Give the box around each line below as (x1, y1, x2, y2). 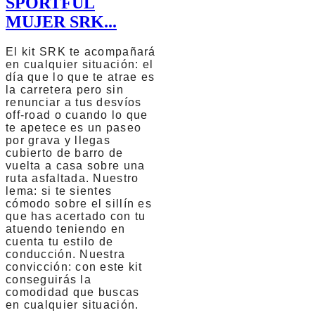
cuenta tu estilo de (6, 236, 114, 248)
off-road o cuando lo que (6, 109, 148, 122)
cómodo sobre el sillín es (6, 198, 152, 210)
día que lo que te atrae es (6, 71, 155, 84)
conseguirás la (6, 274, 91, 286)
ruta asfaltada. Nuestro (6, 172, 139, 185)
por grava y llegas (6, 134, 111, 147)
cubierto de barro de (6, 147, 124, 160)
